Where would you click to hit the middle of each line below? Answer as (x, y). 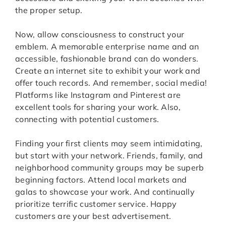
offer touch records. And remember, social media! (111, 82)
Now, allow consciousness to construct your (100, 34)
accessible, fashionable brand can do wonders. (107, 58)
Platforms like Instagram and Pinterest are (98, 95)
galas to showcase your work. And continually (105, 191)
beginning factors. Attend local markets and (101, 179)
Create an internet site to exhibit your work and (108, 70)
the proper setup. (49, 10)
